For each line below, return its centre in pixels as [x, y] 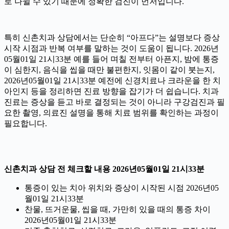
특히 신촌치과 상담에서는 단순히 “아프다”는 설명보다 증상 [112, 37]
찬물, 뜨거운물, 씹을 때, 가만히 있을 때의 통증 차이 [118, 209]
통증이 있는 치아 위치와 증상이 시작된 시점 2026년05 [122, 188]
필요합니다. [26, 123]
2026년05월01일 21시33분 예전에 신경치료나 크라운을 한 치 [112, 80]
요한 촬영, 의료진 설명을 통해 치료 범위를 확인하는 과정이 [111, 112]
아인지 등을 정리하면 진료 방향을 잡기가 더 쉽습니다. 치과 [111, 91]
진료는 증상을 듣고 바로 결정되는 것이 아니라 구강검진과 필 [114, 102]
